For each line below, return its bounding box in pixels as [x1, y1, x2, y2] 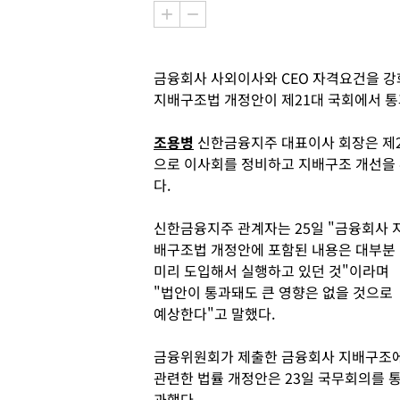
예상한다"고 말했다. [154, 303, 275, 324]
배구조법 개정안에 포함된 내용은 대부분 [154, 238, 396, 260]
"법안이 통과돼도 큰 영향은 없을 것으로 [154, 281, 393, 303]
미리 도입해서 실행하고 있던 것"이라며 [154, 260, 389, 281]
